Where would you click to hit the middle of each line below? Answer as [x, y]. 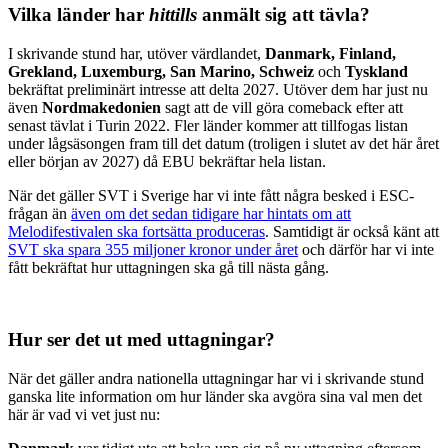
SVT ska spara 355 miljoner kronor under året [153, 249]
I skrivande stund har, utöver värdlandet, [136, 53]
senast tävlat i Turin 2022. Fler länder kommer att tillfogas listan [208, 125]
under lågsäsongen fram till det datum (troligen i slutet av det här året [223, 143]
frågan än [39, 213]
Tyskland [376, 71]
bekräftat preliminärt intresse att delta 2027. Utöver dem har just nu [218, 89]
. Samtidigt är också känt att [352, 231]
